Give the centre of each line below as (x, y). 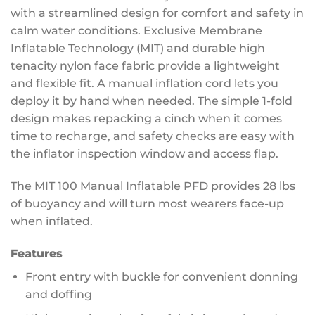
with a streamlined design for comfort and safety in (157, 13)
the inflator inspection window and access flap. (144, 154)
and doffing (58, 294)
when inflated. (52, 221)
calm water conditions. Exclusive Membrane (136, 31)
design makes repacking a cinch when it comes (146, 119)
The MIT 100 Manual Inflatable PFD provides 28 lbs (153, 186)
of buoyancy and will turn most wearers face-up (147, 204)
